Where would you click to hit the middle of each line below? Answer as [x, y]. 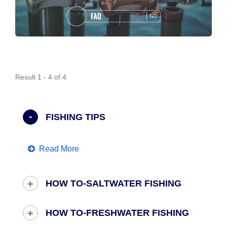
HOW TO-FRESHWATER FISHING [117, 213]
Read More [59, 149]
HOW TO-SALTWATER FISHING [113, 184]
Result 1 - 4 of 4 [41, 77]
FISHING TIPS [75, 117]
